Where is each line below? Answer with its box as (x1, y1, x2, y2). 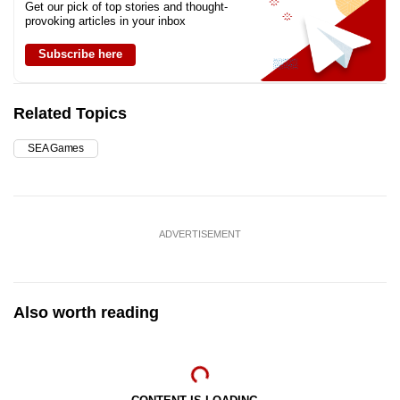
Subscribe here (38, 46, 122, 61)
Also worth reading (13, 303, 159, 321)
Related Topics (13, 104, 127, 122)
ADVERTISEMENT (159, 228, 241, 239)
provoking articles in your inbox (25, 13, 186, 28)
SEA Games (28, 141, 84, 154)
